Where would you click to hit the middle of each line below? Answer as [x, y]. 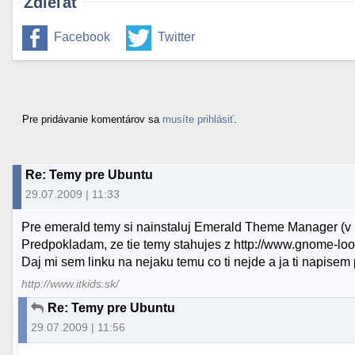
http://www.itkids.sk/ [71, 284]
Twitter [176, 37]
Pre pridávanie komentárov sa [92, 119]
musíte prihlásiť [198, 119]
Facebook [82, 37]
